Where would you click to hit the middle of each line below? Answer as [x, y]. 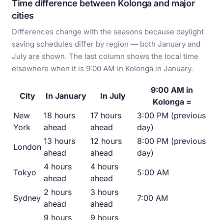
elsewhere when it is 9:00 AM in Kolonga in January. [102, 69]
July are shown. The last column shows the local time [105, 56]
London [27, 147]
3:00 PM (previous [171, 116]
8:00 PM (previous [171, 141]
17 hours [106, 116]
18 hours [59, 116]
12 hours [106, 141]
